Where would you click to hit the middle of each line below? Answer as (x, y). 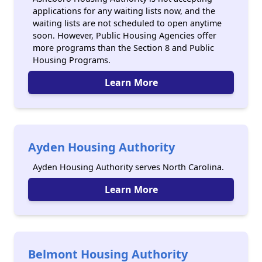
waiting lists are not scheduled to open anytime (127, 23)
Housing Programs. (72, 60)
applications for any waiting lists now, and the (124, 11)
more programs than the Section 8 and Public (123, 48)
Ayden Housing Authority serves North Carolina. (128, 167)
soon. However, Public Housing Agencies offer (125, 35)
